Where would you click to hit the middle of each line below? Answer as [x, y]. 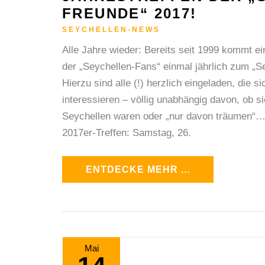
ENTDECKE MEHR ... [138, 170]
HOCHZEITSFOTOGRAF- [146, 244]
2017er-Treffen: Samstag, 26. [127, 132]
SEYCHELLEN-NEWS [111, 29]
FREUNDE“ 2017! [130, 14]
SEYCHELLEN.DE [130, 258]
